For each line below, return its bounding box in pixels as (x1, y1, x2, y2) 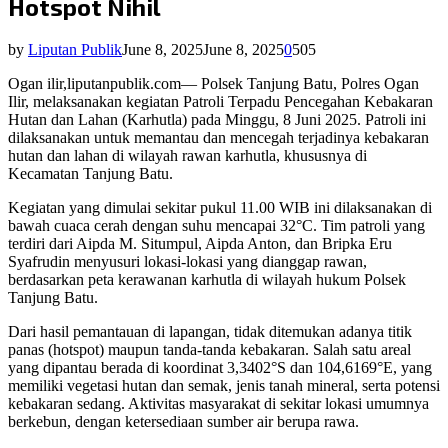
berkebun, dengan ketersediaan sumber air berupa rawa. (8, 413, 359, 431)
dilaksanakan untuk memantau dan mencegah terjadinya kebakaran (8, 129, 429, 147)
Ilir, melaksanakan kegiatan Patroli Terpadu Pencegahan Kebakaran (8, 93, 433, 111)
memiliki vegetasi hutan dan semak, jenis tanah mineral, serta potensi (8, 377, 440, 395)
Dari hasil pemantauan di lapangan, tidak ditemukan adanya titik (8, 323, 412, 341)
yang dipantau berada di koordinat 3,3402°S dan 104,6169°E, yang (8, 359, 432, 377)
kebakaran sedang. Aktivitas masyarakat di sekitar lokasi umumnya (8, 395, 429, 413)
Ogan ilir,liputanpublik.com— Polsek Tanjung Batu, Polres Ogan (8, 75, 419, 93)
